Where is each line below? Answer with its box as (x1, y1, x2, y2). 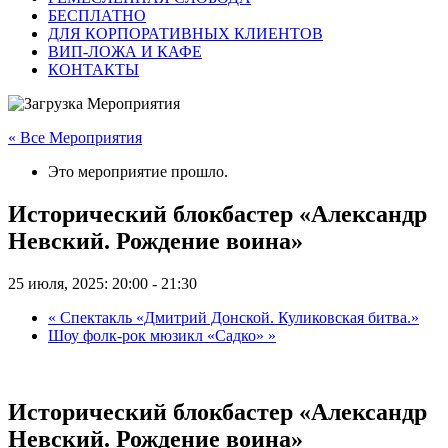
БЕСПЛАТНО (48, 7, 146, 25)
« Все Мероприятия (8, 129, 142, 147)
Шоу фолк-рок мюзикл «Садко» (48, 327, 268, 345)
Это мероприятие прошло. (48, 163, 228, 181)
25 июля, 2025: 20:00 (8, 275, 148, 293)
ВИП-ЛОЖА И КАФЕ (48, 43, 202, 61)
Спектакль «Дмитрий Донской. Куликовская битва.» (56, 309, 419, 327)
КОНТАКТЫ (48, 61, 139, 79)
